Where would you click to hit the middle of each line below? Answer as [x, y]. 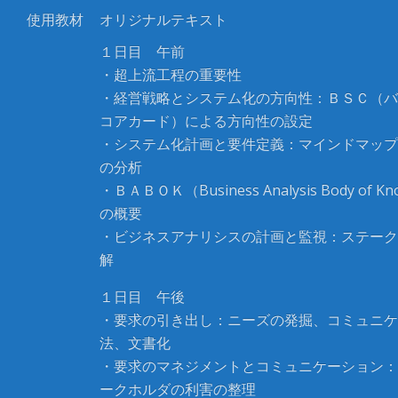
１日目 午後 [142, 297]
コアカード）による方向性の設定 [206, 121]
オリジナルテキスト [163, 20]
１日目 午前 [142, 52]
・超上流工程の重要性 [171, 75]
